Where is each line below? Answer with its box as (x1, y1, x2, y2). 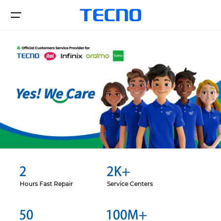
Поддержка (7, 123, 56, 133)
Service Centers (107, 180, 153, 187)
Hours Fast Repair (19, 180, 73, 187)
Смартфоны (7, 71, 56, 80)
